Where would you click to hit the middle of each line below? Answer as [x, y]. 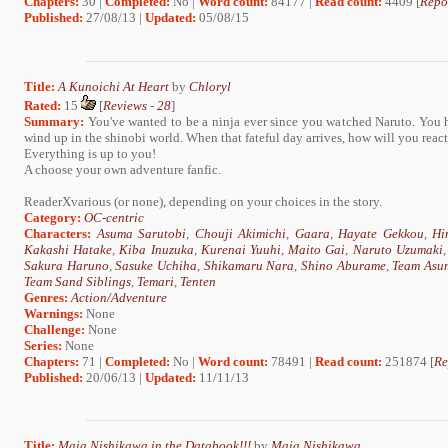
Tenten [198, 281]
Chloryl [210, 86]
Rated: [42, 105]
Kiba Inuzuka [156, 249]
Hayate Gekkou [381, 233]
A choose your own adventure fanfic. [122, 169]
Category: [52, 217]
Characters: [57, 233]
